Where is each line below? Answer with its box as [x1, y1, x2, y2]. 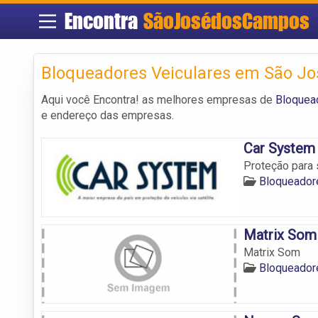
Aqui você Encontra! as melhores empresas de [41, 92, 275, 106]
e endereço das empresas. [41, 108, 174, 122]
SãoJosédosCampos [143, 8, 309, 34]
